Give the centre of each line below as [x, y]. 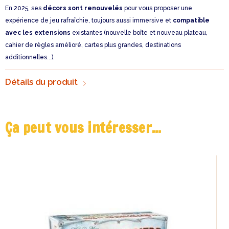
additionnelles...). [30, 58]
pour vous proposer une [157, 8]
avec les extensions [38, 33]
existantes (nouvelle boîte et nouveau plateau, [139, 33]
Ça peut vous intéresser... [83, 127]
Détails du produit [41, 82]
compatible [191, 21]
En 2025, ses [24, 8]
